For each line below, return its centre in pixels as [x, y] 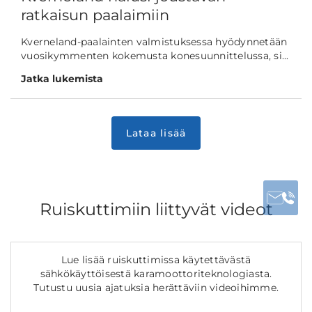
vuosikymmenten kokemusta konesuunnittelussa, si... [155, 55]
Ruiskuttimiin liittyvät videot [156, 210]
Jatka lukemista [62, 78]
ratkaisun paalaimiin [95, 15]
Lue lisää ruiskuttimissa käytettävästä [156, 260]
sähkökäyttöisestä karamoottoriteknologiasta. [156, 274]
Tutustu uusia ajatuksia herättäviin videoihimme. [156, 288]
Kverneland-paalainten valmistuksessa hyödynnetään [154, 41]
